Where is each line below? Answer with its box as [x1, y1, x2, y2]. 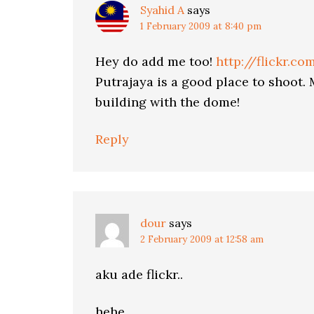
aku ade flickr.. [95, 266, 183, 282]
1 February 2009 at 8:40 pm [140, 20, 261, 32]
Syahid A [140, 3, 184, 17]
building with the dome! [95, 94, 240, 110]
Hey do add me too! [95, 53, 216, 69]
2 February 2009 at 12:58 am [140, 233, 264, 245]
